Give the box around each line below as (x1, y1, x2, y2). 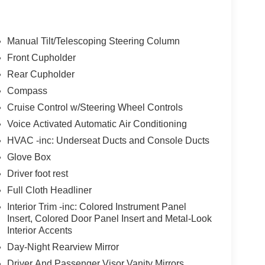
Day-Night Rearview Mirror (7, 241, 119, 252)
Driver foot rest (7, 168, 68, 179)
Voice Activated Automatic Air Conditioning (7, 118, 187, 129)
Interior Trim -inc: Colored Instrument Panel (7, 201, 186, 212)
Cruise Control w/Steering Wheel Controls (7, 102, 183, 112)
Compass (7, 85, 47, 96)
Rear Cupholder (7, 69, 75, 79)
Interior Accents (7, 225, 72, 235)
